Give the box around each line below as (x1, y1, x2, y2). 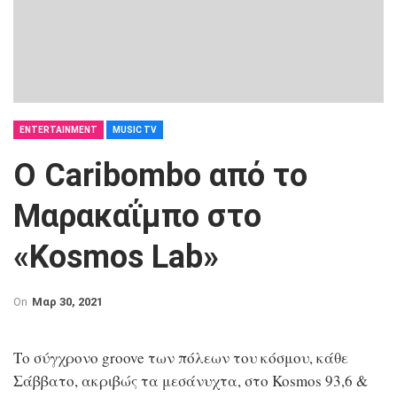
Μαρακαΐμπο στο (13, 198, 261, 235)
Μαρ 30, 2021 (32, 295, 103, 308)
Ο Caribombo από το (13, 157, 307, 194)
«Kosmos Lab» (13, 238, 219, 276)
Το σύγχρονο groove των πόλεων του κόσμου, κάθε (13, 347, 348, 368)
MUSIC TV (113, 125, 157, 135)
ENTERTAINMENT (19, 125, 97, 135)
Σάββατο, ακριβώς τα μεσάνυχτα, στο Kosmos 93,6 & (13, 370, 368, 391)
